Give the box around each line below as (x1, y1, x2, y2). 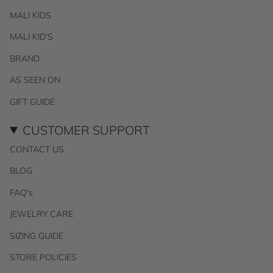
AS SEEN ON (10, 74, 60, 85)
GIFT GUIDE (10, 96, 55, 107)
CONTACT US (10, 143, 64, 155)
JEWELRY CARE (10, 208, 73, 219)
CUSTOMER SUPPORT (23, 122, 151, 138)
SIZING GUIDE (10, 230, 63, 241)
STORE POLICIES (10, 252, 77, 263)
